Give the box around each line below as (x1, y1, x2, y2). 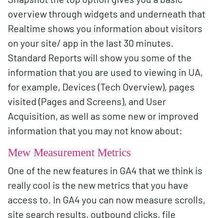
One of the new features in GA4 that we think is (8, 164, 202, 176)
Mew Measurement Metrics (8, 145, 131, 159)
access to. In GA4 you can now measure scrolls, (8, 193, 205, 205)
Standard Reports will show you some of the (8, 51, 192, 63)
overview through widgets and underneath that (8, 7, 205, 19)
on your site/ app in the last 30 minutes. (8, 36, 174, 49)
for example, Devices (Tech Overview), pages (8, 80, 195, 92)
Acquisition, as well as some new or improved (8, 109, 199, 122)
